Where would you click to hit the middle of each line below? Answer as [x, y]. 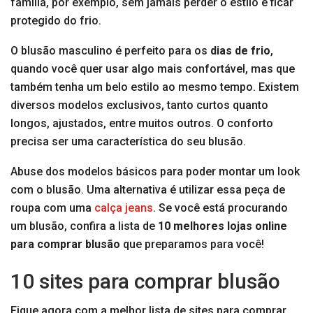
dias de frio [240, 51]
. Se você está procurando [220, 208]
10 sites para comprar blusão [145, 282]
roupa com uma [52, 208]
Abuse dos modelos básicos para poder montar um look [155, 172]
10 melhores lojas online [223, 226]
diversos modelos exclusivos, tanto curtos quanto [139, 105]
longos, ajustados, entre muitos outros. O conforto [142, 124]
